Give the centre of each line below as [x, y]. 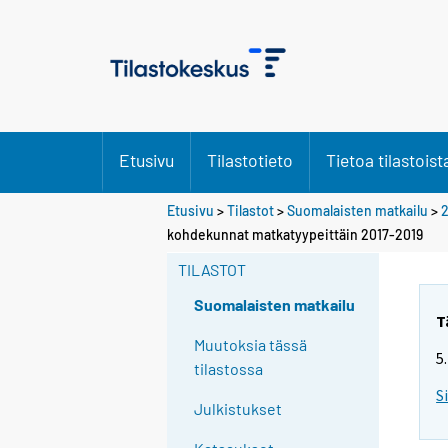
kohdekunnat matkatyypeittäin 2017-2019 [295, 234]
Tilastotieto [250, 160]
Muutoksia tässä [251, 345]
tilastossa [229, 369]
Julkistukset [238, 409]
